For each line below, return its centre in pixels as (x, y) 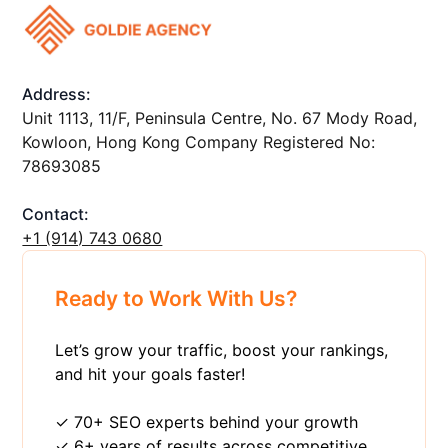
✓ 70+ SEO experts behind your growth (207, 421)
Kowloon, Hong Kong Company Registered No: (199, 141)
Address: (57, 93)
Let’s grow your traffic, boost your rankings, (222, 349)
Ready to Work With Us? (176, 298)
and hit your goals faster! (150, 373)
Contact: (56, 213)
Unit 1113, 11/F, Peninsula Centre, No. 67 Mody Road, (220, 117)
